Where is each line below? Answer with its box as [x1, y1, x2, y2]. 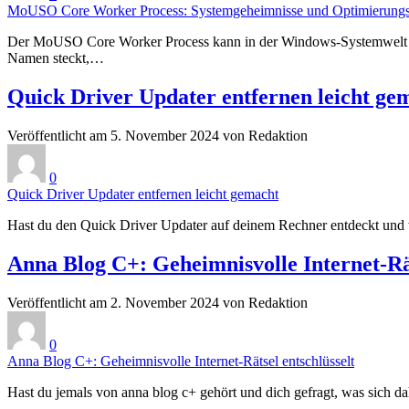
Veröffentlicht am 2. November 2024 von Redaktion [7, 294, 308, 310]
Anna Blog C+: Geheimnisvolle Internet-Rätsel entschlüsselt [7, 352, 354, 369]
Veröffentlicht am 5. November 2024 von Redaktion [7, 127, 308, 143]
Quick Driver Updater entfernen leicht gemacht [7, 185, 278, 202]
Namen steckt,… [7, 49, 104, 66]
